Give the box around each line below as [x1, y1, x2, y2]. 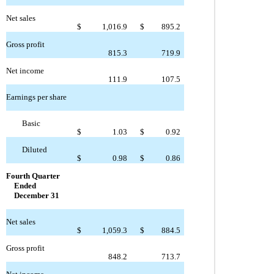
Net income [6, 66, 44, 76]
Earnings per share [6, 92, 67, 102]
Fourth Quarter [6, 171, 60, 181]
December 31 [13, 191, 59, 201]
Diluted [22, 145, 48, 155]
